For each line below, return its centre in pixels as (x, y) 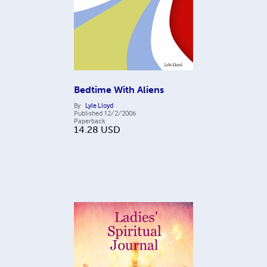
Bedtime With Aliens (119, 89)
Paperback (90, 120)
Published (88, 113)
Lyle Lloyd (99, 105)
